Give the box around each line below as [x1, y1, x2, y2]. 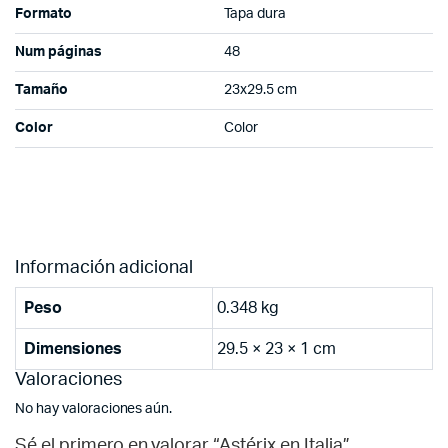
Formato [15, 6, 72, 21]
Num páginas [15, 44, 102, 59]
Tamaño [15, 82, 68, 97]
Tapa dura [224, 6, 286, 21]
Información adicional [15, 258, 193, 277]
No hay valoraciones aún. [15, 401, 173, 416]
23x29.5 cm [224, 82, 297, 97]
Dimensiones [24, 340, 122, 357]
